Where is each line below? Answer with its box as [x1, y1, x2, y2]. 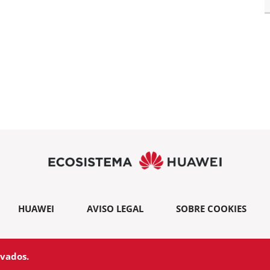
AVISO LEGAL [86, 202, 143, 215]
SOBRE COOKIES [175, 202, 246, 215]
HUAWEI [17, 202, 54, 215]
